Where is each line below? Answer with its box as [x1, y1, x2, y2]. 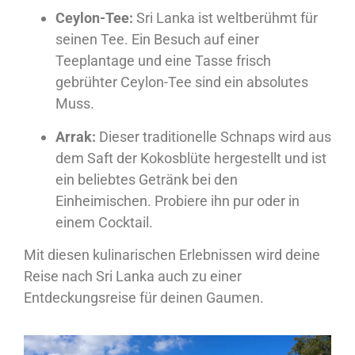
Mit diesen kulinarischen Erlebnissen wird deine [24, 246, 320, 263]
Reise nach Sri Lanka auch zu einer [24, 268, 242, 284]
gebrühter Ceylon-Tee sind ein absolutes [55, 74, 308, 91]
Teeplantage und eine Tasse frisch [55, 52, 271, 70]
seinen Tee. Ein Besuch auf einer [55, 31, 259, 48]
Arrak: [55, 128, 96, 145]
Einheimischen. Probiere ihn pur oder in [55, 192, 300, 209]
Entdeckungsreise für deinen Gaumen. [24, 289, 264, 306]
